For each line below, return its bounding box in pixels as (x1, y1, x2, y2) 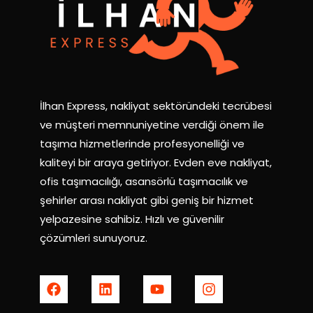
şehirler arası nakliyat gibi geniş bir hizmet (40, 192, 254, 208)
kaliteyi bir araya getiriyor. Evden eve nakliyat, (40, 154, 272, 170)
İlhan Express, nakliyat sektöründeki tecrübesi (40, 98, 272, 113)
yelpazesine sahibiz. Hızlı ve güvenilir (40, 211, 225, 226)
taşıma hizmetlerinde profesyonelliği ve (40, 136, 245, 151)
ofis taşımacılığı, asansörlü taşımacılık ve (40, 173, 249, 189)
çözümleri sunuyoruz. (40, 230, 148, 245)
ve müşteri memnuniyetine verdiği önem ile (40, 117, 265, 132)
